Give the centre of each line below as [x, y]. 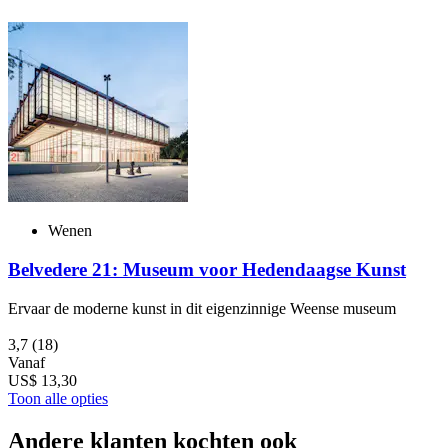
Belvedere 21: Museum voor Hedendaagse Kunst [207, 269]
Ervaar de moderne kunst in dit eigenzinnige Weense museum [202, 308]
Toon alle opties [58, 398]
